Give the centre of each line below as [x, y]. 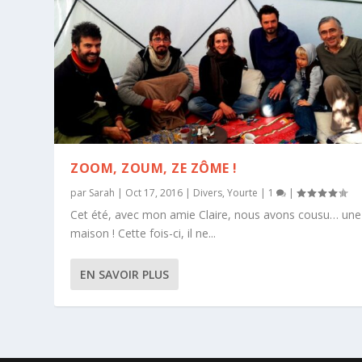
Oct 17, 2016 [154, 193]
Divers [208, 193]
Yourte [243, 193]
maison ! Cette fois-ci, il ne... [143, 234]
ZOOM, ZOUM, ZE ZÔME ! [154, 168]
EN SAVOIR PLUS [125, 275]
